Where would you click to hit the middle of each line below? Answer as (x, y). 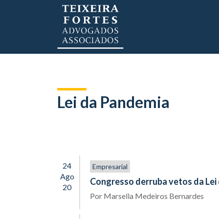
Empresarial (110, 166)
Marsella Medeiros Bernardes (154, 196)
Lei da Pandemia (113, 102)
